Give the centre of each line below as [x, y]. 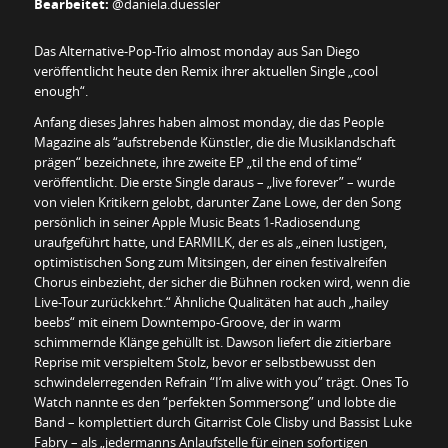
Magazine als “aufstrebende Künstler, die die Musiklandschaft [214, 141]
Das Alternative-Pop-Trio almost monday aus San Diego [196, 50]
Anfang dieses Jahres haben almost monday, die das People [208, 121]
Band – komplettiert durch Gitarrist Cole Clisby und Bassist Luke [222, 421]
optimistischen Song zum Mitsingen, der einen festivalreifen [210, 261]
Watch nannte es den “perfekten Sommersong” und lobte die [214, 401]
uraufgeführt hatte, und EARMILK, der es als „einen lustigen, [210, 241]
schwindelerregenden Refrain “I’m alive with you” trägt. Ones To [221, 381]
